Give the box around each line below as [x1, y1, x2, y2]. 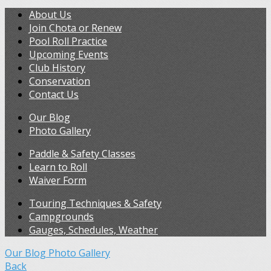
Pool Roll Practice [29, 34, 107, 48]
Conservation [29, 74, 90, 88]
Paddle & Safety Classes [29, 147, 135, 160]
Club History [29, 61, 85, 74]
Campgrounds [29, 210, 94, 223]
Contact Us [29, 88, 79, 101]
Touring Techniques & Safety [29, 197, 162, 210]
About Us [29, 8, 71, 21]
